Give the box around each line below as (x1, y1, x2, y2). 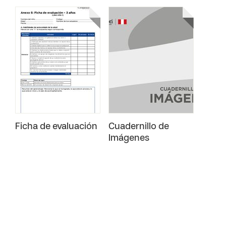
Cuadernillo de (108, 123, 169, 131)
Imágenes (108, 134, 149, 143)
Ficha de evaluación (15, 123, 97, 131)
